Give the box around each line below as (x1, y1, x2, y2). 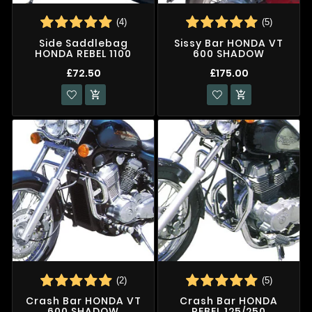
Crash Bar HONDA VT (25, 294, 141, 309)
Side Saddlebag (38, 36, 128, 50)
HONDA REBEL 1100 (35, 46, 132, 61)
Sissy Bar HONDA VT (174, 36, 283, 50)
